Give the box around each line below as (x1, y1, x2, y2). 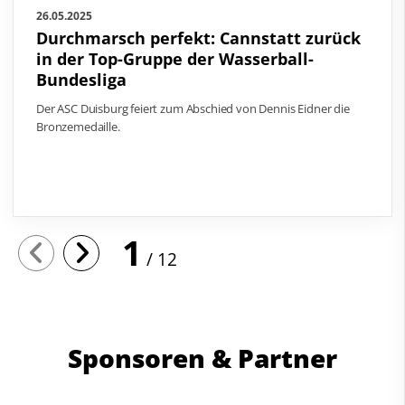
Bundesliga (36, 69, 127, 91)
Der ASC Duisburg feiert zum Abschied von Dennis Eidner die (36, 100, 350, 118)
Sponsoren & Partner (68, 341, 337, 376)
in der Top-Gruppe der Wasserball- (36, 48, 314, 71)
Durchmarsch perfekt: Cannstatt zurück (36, 27, 361, 50)
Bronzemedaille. (36, 118, 120, 136)
